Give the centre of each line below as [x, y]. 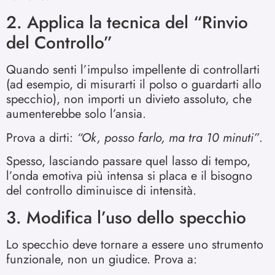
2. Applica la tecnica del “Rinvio [127, 23]
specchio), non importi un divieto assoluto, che [129, 99]
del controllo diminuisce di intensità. [101, 191]
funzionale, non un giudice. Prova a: [102, 259]
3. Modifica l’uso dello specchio [126, 217]
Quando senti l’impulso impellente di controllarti [133, 70]
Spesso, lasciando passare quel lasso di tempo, [128, 161]
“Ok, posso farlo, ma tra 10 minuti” [168, 137]
